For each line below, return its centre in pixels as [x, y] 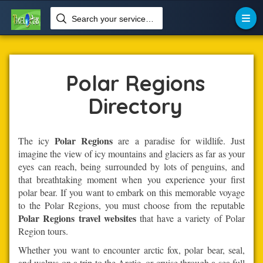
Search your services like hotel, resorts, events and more [150, 19]
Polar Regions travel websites [77, 218]
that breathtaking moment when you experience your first [131, 179]
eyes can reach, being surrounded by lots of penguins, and [131, 166]
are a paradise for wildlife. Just [179, 140]
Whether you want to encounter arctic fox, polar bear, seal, [131, 249]
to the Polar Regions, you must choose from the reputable [131, 205]
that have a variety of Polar [190, 218]
